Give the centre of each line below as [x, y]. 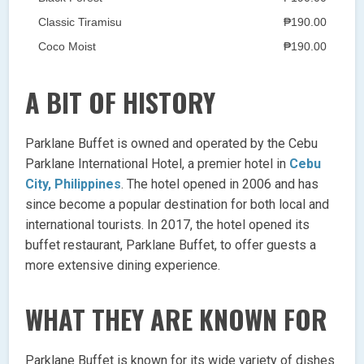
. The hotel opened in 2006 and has [220, 184]
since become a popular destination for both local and [178, 204]
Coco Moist [67, 46]
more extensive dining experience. [123, 265]
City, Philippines [74, 184]
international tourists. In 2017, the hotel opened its [168, 224]
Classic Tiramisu [80, 22]
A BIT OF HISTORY [121, 102]
